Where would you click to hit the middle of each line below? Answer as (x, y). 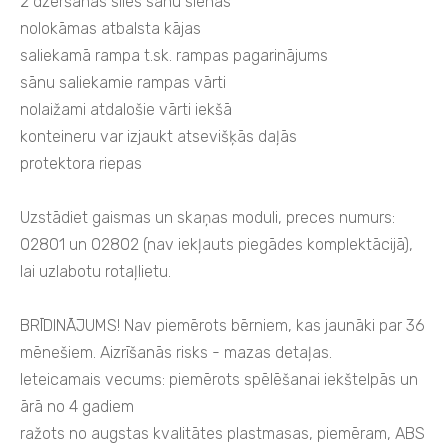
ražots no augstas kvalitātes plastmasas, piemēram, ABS (222, 434)
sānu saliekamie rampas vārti (123, 83)
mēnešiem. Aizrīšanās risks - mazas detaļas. (176, 353)
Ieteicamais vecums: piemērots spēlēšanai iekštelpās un (219, 380)
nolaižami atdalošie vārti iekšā (126, 110)
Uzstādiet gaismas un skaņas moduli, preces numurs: (207, 218)
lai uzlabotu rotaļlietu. (95, 272)
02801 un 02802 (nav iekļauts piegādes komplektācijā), (216, 245)
